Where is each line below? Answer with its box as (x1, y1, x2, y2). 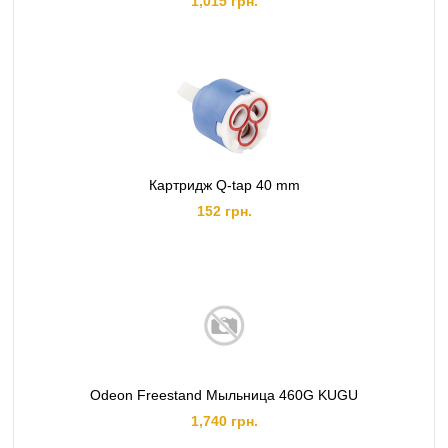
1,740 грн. (190, 413, 258, 429)
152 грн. (196, 203, 252, 219)
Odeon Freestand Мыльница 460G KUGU (90, 387, 358, 403)
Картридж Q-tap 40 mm (148, 177, 300, 193)
